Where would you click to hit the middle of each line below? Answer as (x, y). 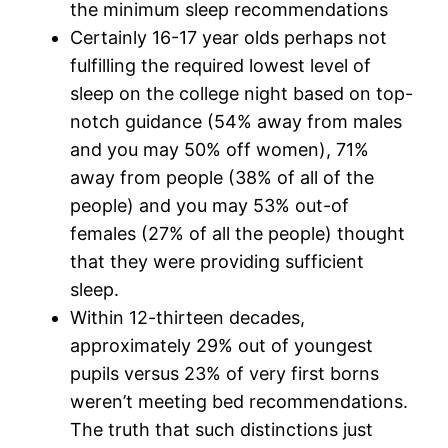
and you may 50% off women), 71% (220, 149)
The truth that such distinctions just (222, 429)
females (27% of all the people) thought (238, 233)
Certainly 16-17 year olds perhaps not (229, 37)
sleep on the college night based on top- (242, 93)
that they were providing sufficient (217, 261)
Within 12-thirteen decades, (188, 317)
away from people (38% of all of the (222, 177)
